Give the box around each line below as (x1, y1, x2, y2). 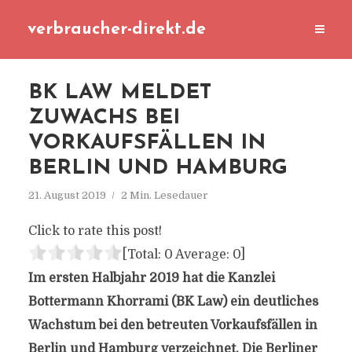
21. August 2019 (27, 189, 106, 201)
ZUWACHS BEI (27, 108, 180, 129)
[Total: (122, 247, 164, 262)
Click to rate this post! (27, 224, 162, 238)
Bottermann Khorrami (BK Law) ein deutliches (27, 295, 318, 309)
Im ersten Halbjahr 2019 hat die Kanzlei (27, 271, 275, 285)
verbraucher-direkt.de (27, 21, 206, 38)
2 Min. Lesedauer (120, 189, 208, 201)
